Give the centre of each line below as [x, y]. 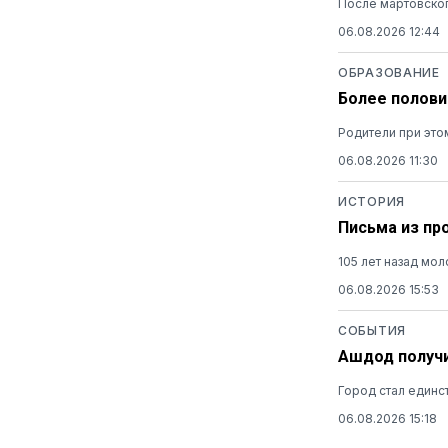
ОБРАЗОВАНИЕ [389, 72]
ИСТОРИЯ [371, 201]
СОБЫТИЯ [372, 330]
